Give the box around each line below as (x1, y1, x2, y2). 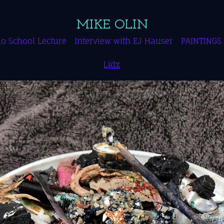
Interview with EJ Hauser (74, 36, 173, 46)
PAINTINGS (180, 36, 221, 46)
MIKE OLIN (76, 18, 148, 32)
